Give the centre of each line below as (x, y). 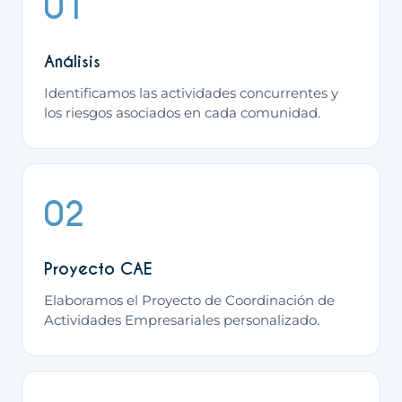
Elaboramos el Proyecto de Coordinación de (189, 301)
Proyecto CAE (98, 269)
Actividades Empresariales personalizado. (182, 320)
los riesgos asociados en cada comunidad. (182, 113)
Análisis (72, 61)
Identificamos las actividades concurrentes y (191, 93)
